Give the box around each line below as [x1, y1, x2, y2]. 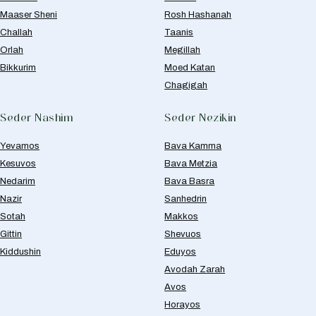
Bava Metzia [164, 158, 218, 169]
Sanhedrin [164, 193, 207, 204]
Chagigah [164, 80, 208, 90]
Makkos [164, 211, 199, 221]
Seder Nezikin [164, 111, 236, 125]
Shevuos [164, 229, 202, 239]
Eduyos [164, 246, 197, 257]
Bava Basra [164, 176, 215, 186]
